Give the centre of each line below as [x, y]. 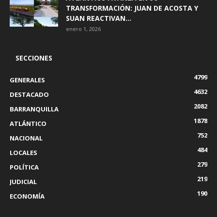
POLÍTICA [24, 167]
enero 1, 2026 [83, 29]
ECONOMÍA [27, 196]
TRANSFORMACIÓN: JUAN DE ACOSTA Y [132, 8]
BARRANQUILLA [34, 109]
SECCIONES [34, 58]
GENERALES [27, 80]
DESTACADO [29, 95]
